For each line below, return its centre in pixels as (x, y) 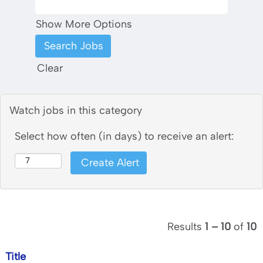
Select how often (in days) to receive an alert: (124, 136)
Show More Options (84, 24)
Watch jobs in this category (76, 110)
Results (186, 227)
